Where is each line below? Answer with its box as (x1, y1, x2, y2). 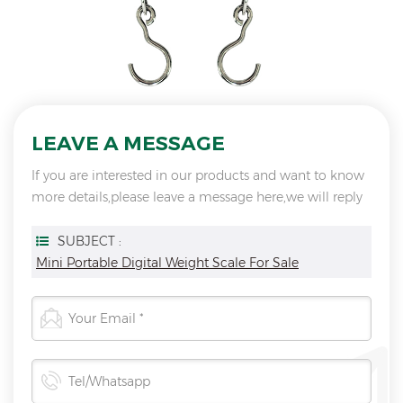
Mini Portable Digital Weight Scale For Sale (36, 254, 299, 271)
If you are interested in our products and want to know (31, 166, 364, 184)
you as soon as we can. (31, 210, 170, 227)
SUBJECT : (58, 232, 121, 249)
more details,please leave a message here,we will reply (31, 188, 363, 205)
